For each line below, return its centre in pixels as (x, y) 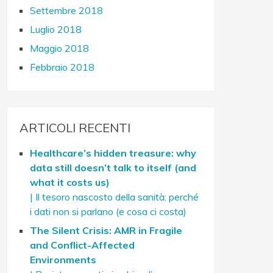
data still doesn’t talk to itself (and (113, 168)
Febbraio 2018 (62, 67)
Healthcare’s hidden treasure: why (113, 153)
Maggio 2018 (60, 48)
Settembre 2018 (67, 10)
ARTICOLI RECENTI (75, 128)
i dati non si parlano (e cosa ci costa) (108, 211)
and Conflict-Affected (83, 245)
